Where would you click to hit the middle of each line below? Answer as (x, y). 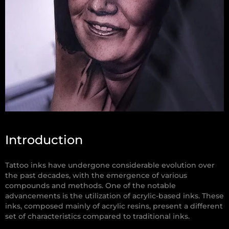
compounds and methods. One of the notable (90, 186)
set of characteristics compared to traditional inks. (97, 216)
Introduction (44, 140)
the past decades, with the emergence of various (96, 176)
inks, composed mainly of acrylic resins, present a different (114, 206)
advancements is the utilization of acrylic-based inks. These (114, 196)
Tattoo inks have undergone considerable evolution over (110, 165)
